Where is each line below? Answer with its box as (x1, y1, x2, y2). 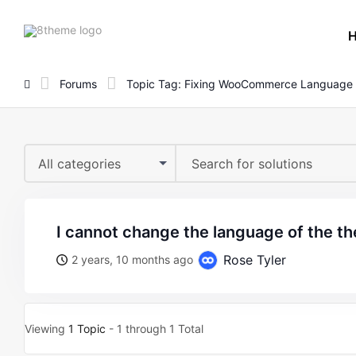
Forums (60, 76, 97, 91)
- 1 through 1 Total (106, 322, 203, 335)
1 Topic (68, 322, 106, 335)
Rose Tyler (219, 252, 286, 268)
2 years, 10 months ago (72, 253, 193, 266)
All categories (38, 156, 121, 172)
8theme (101, 21, 141, 36)
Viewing (25, 322, 68, 335)
